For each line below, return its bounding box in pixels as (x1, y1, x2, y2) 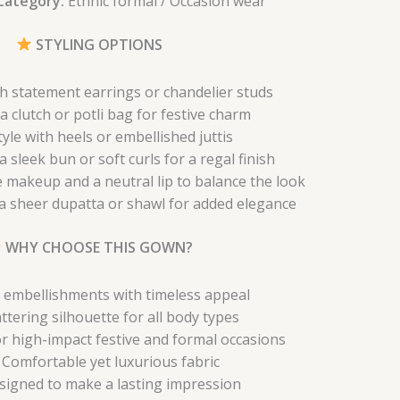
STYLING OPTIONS (32, 34, 163, 54)
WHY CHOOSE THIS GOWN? (2, 237, 194, 257)
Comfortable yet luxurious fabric (2, 351, 220, 371)
